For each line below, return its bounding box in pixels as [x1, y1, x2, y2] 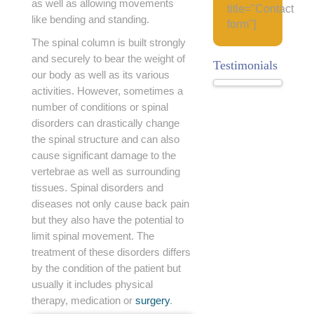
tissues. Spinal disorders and [32, 182, 163, 193]
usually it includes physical [32, 278, 153, 290]
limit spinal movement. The [32, 230, 154, 242]
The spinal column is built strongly [32, 36, 186, 48]
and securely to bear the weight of [32, 53, 185, 64]
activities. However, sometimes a [32, 85, 183, 97]
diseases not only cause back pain [32, 198, 189, 210]
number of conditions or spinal [32, 101, 168, 113]
